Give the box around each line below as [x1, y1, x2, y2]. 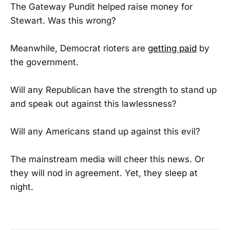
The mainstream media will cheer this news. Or [10, 154, 204, 165]
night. [10, 182, 33, 193]
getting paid [148, 43, 197, 53]
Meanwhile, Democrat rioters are [10, 43, 148, 53]
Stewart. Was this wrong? [10, 15, 116, 26]
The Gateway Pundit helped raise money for [10, 1, 193, 12]
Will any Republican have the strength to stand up [10, 85, 217, 95]
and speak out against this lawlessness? [10, 99, 177, 109]
